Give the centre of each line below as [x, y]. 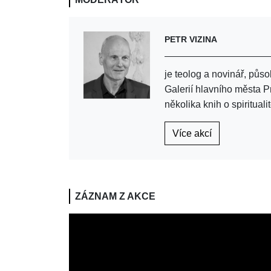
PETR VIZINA [191, 40]
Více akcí [192, 134]
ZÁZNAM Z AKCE [115, 197]
